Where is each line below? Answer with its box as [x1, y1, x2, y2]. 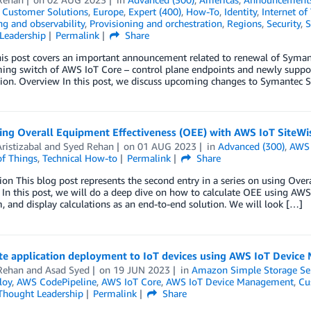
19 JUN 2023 [113, 264, 171, 276]
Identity [224, 6, 257, 17]
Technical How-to [42, 152, 117, 164]
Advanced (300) [218, 140, 285, 152]
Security [266, 17, 301, 29]
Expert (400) [128, 6, 181, 17]
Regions [226, 17, 262, 29]
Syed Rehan [62, 140, 114, 152]
